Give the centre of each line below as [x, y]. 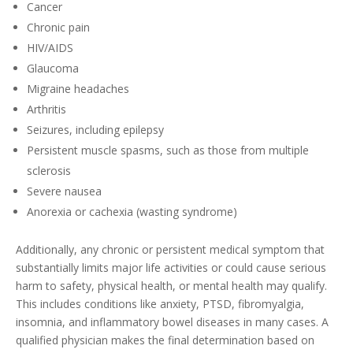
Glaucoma [53, 68]
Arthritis [46, 109]
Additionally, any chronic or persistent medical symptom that [170, 249]
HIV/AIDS [50, 48]
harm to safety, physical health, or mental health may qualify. [171, 286]
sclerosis [49, 171]
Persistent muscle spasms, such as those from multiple [168, 150]
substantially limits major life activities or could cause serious [171, 268]
